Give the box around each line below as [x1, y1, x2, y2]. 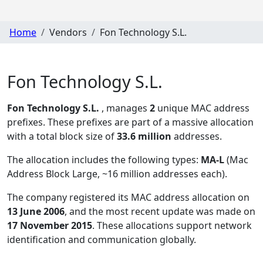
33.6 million [117, 130, 171, 143]
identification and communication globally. [7, 233, 196, 247]
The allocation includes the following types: [7, 153, 201, 167]
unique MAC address [155, 102, 249, 115]
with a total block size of [7, 130, 117, 143]
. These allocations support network [92, 219, 252, 232]
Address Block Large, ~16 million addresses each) [7, 167, 225, 181]
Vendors [49, 25, 87, 39]
